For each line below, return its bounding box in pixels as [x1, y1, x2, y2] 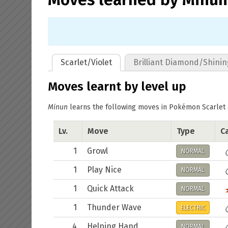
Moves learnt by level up [48, 79, 186, 94]
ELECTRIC [180, 204, 206, 211]
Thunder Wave [87, 203, 141, 212]
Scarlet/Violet [61, 58, 112, 67]
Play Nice [87, 165, 122, 175]
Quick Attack [87, 184, 134, 193]
